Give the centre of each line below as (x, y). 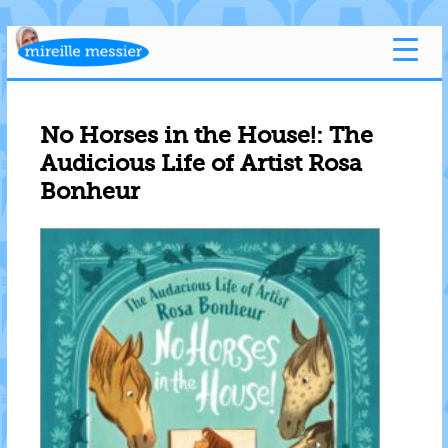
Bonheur (89, 193)
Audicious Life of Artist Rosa (200, 165)
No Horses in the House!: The (206, 137)
